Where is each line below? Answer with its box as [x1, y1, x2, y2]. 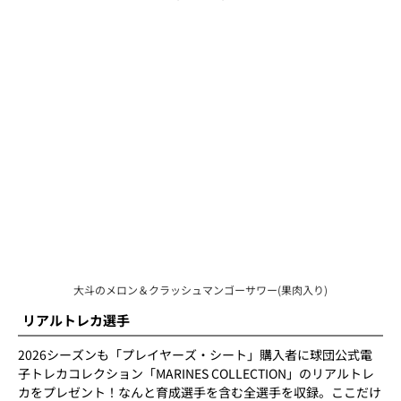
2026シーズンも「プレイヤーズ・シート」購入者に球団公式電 [18, 346, 372, 364]
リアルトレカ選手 [22, 311, 130, 330]
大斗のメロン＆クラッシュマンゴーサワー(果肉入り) [73, 282, 328, 298]
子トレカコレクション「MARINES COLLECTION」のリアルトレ [18, 364, 374, 383]
